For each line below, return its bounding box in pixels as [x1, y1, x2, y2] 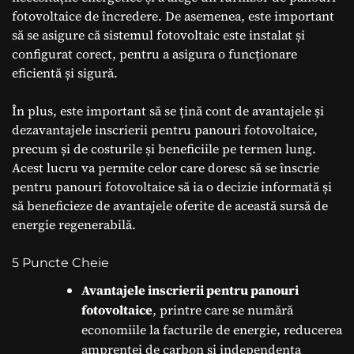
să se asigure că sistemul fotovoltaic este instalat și [12, 25, 305, 43]
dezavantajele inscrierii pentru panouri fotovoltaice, [12, 120, 318, 138]
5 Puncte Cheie [12, 254, 109, 270]
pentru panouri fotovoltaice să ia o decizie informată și [12, 177, 332, 195]
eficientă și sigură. [12, 63, 118, 81]
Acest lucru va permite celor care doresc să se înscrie [12, 158, 319, 176]
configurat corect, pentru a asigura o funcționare [12, 44, 297, 62]
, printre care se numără [153, 300, 293, 318]
